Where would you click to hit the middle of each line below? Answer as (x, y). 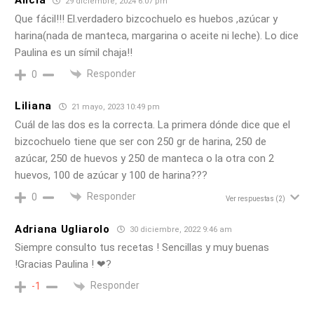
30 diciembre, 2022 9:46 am (179, 230)
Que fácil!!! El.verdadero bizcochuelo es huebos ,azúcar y (146, 19)
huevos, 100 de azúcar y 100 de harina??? (111, 175)
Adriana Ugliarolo (62, 229)
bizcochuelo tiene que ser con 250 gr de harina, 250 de (141, 141)
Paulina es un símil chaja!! (74, 52)
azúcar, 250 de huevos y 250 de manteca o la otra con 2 (144, 158)
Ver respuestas (250, 199)
